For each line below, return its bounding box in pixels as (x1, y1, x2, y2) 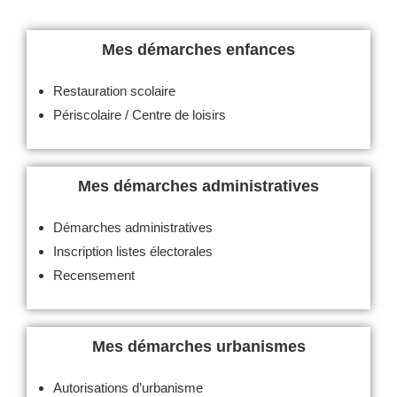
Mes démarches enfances (102, 41, 295, 58)
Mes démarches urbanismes (91, 338, 306, 355)
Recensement (53, 268, 135, 283)
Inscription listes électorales (53, 244, 213, 259)
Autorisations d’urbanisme (53, 380, 203, 395)
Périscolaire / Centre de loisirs (53, 107, 226, 122)
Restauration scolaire (53, 83, 175, 98)
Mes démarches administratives (78, 177, 319, 195)
